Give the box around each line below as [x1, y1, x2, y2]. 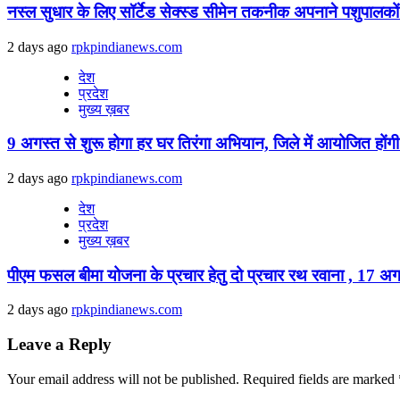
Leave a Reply [7, 335, 112, 354]
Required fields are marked [243, 371, 398, 387]
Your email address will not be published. [7, 371, 239, 387]
